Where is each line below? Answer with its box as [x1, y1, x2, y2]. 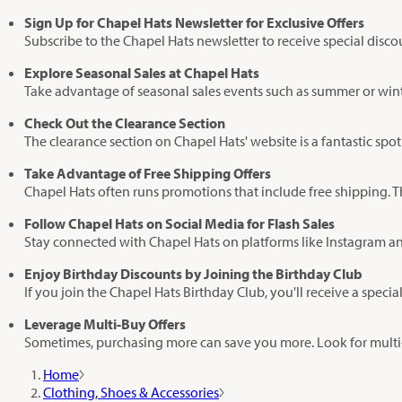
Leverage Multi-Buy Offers [31, 315, 187, 334]
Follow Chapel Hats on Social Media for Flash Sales [31, 214, 336, 233]
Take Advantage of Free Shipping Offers [31, 164, 272, 183]
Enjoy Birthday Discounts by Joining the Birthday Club [32, 265, 363, 284]
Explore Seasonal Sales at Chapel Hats [32, 64, 260, 83]
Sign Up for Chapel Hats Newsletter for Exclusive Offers [32, 13, 365, 32]
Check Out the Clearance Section [33, 114, 226, 133]
